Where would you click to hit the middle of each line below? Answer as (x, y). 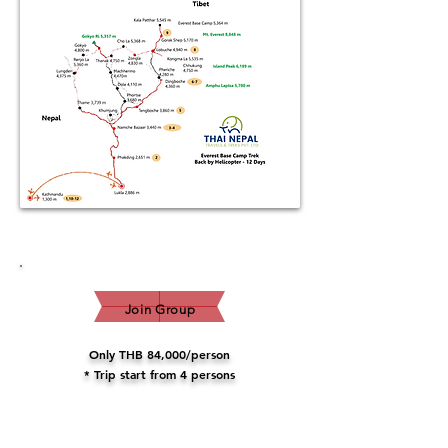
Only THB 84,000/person (159, 354)
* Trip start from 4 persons (159, 374)
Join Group (160, 310)
